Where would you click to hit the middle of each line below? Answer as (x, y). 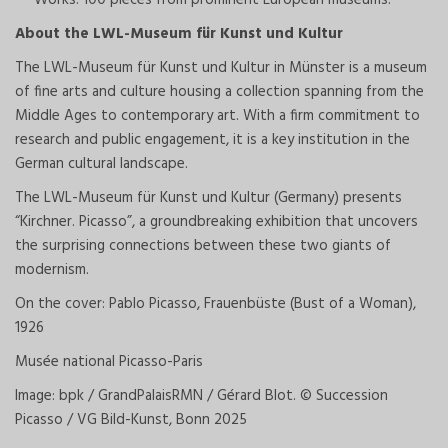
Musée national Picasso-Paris (109, 361)
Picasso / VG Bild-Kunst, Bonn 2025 (131, 419)
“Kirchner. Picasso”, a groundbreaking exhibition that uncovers (216, 221)
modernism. (52, 269)
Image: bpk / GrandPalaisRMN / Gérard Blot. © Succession (201, 395)
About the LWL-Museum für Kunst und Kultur (179, 33)
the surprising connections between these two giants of (203, 245)
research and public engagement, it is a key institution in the (212, 139)
